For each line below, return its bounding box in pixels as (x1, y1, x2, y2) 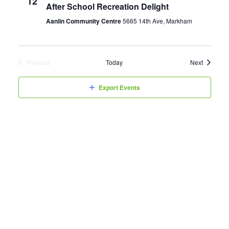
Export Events (98, 83, 140, 92)
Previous (26, 58, 51, 66)
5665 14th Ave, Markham (122, 16, 192, 25)
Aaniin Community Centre (45, 16, 123, 26)
